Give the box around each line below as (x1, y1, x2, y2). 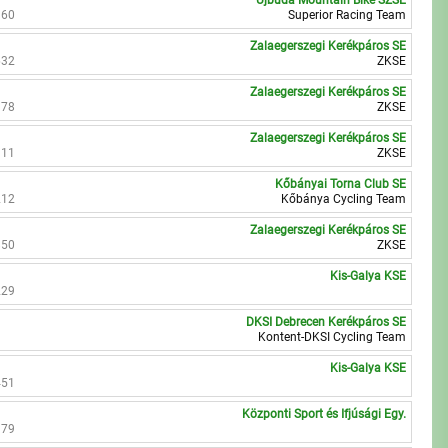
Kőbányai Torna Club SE (275, 177, 407, 191)
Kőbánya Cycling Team (281, 192, 407, 206)
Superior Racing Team (288, 8, 407, 22)
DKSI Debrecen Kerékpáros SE (246, 315, 407, 329)
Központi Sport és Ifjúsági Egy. (242, 407, 407, 421)
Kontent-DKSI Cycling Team (258, 330, 407, 344)
